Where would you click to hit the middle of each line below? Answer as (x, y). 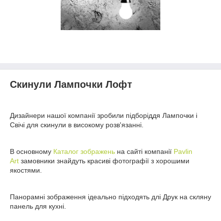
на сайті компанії (144, 151)
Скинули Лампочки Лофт (71, 84)
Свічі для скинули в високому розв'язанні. (77, 125)
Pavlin (183, 151)
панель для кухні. (39, 206)
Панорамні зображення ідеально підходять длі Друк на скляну (110, 197)
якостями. (26, 170)
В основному (32, 151)
